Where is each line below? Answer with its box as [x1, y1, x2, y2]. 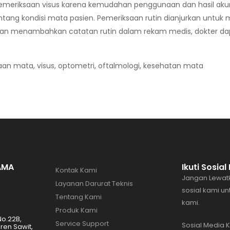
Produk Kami [55, 205, 98, 215]
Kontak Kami [55, 165, 97, 175]
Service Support [55, 219, 109, 228]
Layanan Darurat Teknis [55, 179, 133, 188]
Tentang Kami [55, 192, 102, 202]
